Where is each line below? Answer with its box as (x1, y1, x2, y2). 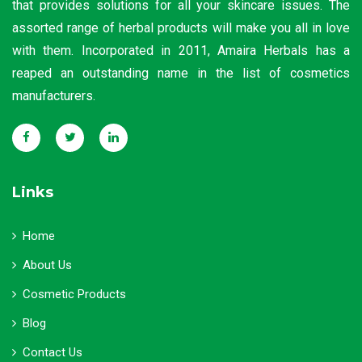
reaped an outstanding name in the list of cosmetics (12, 65, 350, 81)
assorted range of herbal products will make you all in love (12, 20, 350, 36)
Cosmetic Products (23, 287, 126, 301)
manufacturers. (12, 88, 95, 103)
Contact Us (23, 345, 82, 360)
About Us (23, 258, 72, 272)
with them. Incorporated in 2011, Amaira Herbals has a (12, 43, 350, 58)
